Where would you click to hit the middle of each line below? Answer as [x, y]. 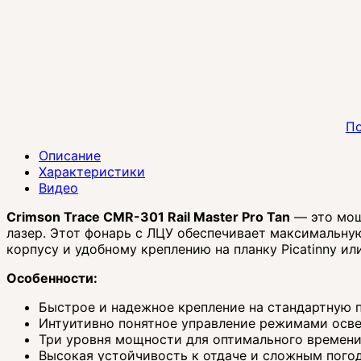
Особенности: [52, 278]
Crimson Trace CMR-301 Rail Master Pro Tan [148, 217]
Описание [70, 156]
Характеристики [92, 172]
